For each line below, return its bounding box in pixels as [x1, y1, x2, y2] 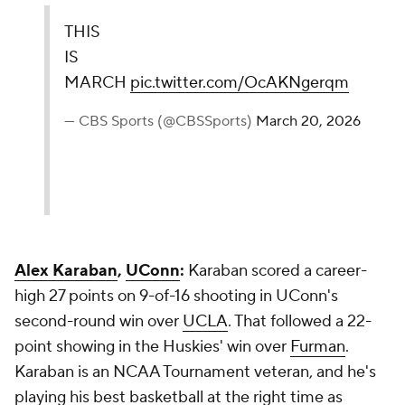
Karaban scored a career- [188, 260, 367, 281]
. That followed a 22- [228, 311, 372, 332]
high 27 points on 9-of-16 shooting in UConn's [14, 286, 338, 306]
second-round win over [14, 311, 183, 332]
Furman [290, 336, 345, 357]
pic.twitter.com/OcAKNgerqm [130, 72, 349, 93]
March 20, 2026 [256, 112, 361, 130]
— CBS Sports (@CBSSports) [64, 112, 256, 130]
